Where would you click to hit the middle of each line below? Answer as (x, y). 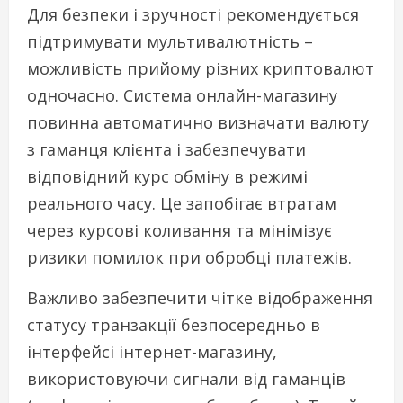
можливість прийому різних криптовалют (201, 69)
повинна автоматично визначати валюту (198, 123)
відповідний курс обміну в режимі (167, 177)
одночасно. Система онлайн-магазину (182, 96)
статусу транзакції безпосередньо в (174, 325)
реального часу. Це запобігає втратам (182, 204)
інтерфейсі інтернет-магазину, (152, 352)
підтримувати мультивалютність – (170, 42)
